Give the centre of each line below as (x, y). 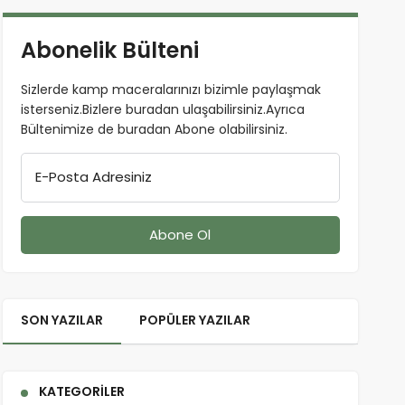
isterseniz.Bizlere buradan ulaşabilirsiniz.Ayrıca (162, 109)
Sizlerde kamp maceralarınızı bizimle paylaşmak (170, 89)
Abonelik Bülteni (109, 50)
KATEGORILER (81, 391)
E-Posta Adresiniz (93, 177)
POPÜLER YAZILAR (194, 320)
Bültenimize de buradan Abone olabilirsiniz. (154, 129)
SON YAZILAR (61, 320)
